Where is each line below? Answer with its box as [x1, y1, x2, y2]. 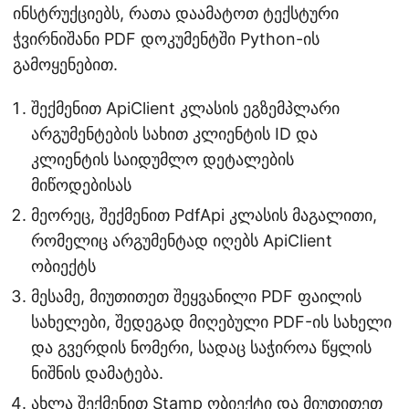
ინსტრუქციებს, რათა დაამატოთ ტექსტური [13, 3, 339, 23]
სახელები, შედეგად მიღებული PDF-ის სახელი [31, 311, 392, 331]
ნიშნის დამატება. [31, 362, 163, 383]
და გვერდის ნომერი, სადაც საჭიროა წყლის [31, 337, 372, 357]
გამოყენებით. [13, 54, 118, 74]
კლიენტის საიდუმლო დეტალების [31, 149, 294, 169]
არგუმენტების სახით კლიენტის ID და [31, 123, 318, 143]
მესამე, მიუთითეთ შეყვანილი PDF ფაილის [31, 286, 362, 306]
